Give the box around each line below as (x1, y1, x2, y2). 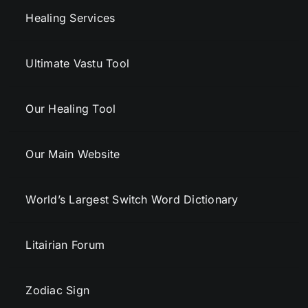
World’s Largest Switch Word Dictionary (25, 192, 239, 207)
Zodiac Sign (25, 283, 90, 298)
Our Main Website (25, 147, 120, 162)
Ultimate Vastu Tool (25, 56, 129, 71)
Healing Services (25, 11, 115, 25)
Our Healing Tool (25, 102, 116, 116)
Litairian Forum (25, 238, 105, 252)
